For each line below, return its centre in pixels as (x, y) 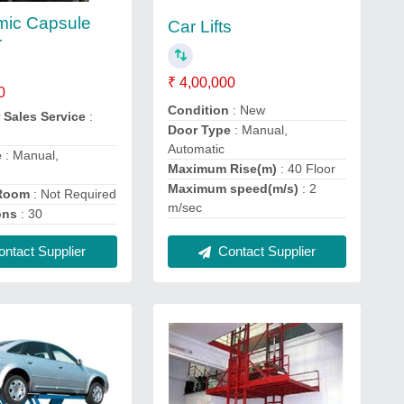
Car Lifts (199, 26)
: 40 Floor (308, 168)
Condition (200, 110)
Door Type (201, 129)
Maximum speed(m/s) (233, 188)
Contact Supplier (265, 251)
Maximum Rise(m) (224, 168)
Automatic (196, 148)
